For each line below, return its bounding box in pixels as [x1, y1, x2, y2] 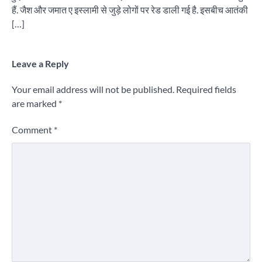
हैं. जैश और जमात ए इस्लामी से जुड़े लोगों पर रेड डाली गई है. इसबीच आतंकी [12, 4, 248, 15]
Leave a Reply [12, 58, 69, 69]
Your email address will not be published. [12, 84, 174, 95]
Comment [12, 124, 54, 135]
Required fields [176, 84, 236, 95]
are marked [12, 98, 58, 109]
